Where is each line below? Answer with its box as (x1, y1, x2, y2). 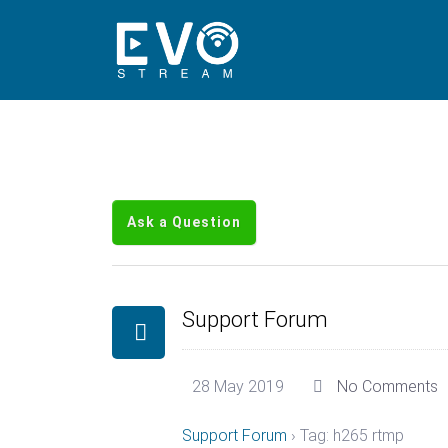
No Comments (337, 377, 438, 396)
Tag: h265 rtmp (300, 426, 404, 445)
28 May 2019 (192, 377, 284, 396)
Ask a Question (127, 214, 241, 230)
